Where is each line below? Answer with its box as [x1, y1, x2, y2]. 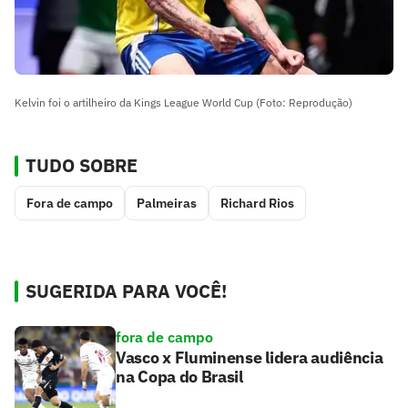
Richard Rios [220, 194, 294, 211]
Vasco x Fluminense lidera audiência [116, 346, 383, 368]
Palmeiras [137, 194, 197, 211]
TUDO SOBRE [25, 152, 138, 178]
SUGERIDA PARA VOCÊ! [25, 278, 227, 303]
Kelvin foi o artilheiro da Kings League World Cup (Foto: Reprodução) [15, 95, 352, 109]
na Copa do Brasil [116, 365, 243, 387]
